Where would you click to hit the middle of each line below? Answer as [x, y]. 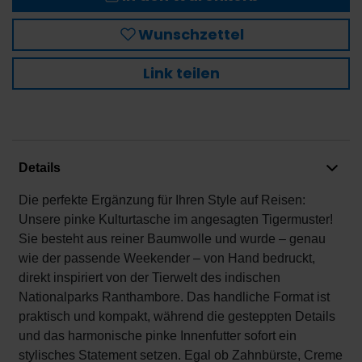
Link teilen [181, 73]
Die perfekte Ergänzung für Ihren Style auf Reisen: [162, 200]
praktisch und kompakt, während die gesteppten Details [177, 316]
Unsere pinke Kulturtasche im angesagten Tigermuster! [176, 219]
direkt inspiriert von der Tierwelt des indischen [149, 278]
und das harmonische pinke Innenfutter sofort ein [158, 336]
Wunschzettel [191, 34]
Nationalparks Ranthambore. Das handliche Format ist [174, 297]
